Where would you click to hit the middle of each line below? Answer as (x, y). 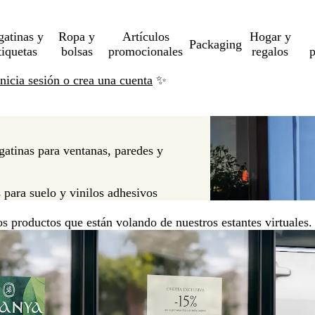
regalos (270, 51)
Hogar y (270, 37)
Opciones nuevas (142, 237)
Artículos (146, 37)
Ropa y (77, 37)
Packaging (216, 44)
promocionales (146, 51)
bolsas (77, 51)
